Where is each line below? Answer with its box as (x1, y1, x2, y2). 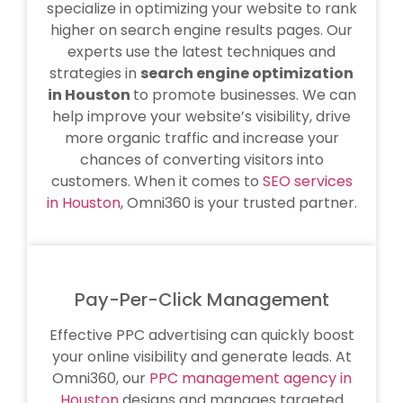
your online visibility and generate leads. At (51, 345, 352, 367)
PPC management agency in (148, 367, 352, 389)
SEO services (262, 171, 353, 193)
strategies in (49, 63, 140, 85)
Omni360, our (51, 367, 149, 389)
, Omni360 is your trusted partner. (120, 193, 357, 214)
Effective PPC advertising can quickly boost (49, 324, 354, 345)
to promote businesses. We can (132, 85, 356, 106)
